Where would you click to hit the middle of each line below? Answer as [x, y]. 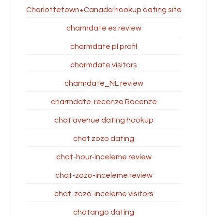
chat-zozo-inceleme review [104, 175]
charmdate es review [104, 28]
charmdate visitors [104, 65]
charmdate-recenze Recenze [104, 102]
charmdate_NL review [104, 83]
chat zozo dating [104, 139]
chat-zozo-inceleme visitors [104, 194]
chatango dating [104, 212]
